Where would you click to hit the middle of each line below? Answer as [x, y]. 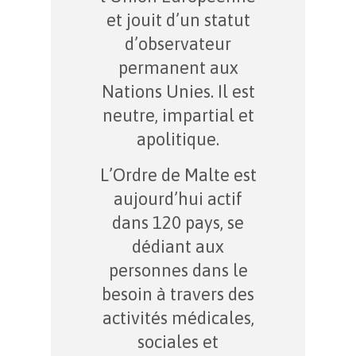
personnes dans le [178, 270]
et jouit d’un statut [178, 20]
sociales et [178, 342]
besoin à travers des [178, 294]
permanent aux [178, 68]
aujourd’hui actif [178, 199]
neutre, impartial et [178, 115]
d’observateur [178, 44]
